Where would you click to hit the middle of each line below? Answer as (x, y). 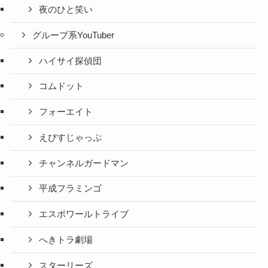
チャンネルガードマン (84, 163)
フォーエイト (66, 112)
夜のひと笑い (66, 10)
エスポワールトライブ (84, 214)
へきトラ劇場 (66, 240)
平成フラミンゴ (71, 189)
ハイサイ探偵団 (71, 61)
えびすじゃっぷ (71, 137)
